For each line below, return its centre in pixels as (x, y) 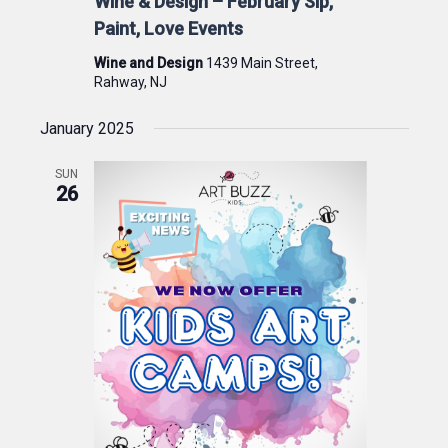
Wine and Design (149, 62)
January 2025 (86, 128)
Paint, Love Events (168, 28)
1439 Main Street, (261, 62)
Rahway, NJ (130, 81)
